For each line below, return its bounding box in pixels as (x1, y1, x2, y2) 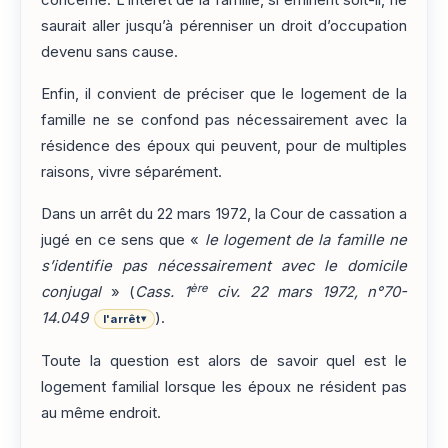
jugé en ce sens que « (41, 231, 205, 250)
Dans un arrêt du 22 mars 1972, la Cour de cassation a (41, 205, 407, 224)
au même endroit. (41, 403, 161, 422)
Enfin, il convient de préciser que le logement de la (41, 84, 407, 103)
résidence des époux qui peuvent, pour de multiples (41, 136, 407, 155)
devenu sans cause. (41, 42, 178, 61)
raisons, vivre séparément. (41, 162, 222, 181)
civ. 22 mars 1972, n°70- (207, 283, 407, 302)
